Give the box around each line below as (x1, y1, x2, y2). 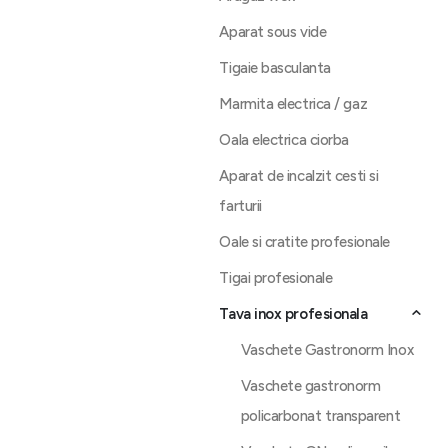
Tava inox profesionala (219, 305, 368, 323)
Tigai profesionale (219, 269, 333, 287)
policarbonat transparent (240, 407, 401, 425)
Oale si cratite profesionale (219, 233, 390, 251)
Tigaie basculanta (219, 59, 331, 77)
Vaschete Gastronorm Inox (240, 341, 414, 359)
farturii (219, 197, 262, 215)
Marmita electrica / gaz (219, 95, 368, 113)
